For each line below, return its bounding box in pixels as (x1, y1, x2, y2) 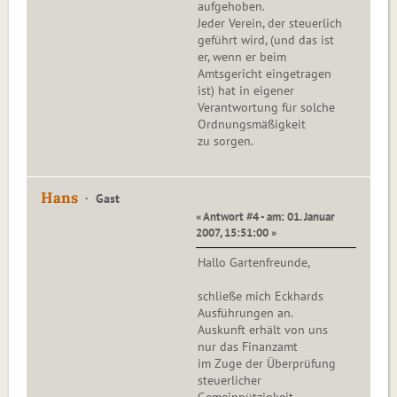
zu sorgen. (198, 133, 253, 150)
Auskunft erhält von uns (198, 322, 328, 339)
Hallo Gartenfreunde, (198, 254, 310, 271)
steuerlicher (198, 372, 261, 389)
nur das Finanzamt (198, 339, 298, 355)
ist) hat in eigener (198, 82, 294, 99)
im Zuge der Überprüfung (198, 355, 336, 372)
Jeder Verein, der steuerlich (198, 15, 342, 32)
